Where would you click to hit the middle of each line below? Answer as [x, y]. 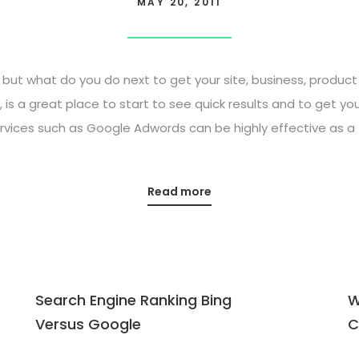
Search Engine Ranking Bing [133, 300]
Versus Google [88, 324]
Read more [179, 192]
